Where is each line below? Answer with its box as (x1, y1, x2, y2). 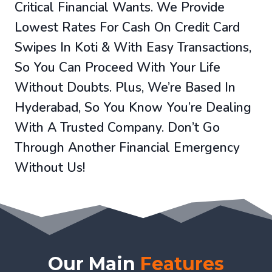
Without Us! (15, 159, 85, 177)
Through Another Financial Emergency (15, 139, 240, 157)
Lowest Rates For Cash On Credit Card (15, 19, 240, 36)
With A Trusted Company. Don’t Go (15, 119, 220, 137)
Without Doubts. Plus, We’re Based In (15, 79, 236, 97)
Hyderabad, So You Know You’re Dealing (15, 99, 251, 117)
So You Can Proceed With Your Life (15, 59, 220, 76)
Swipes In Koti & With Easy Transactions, (15, 39, 251, 56)
